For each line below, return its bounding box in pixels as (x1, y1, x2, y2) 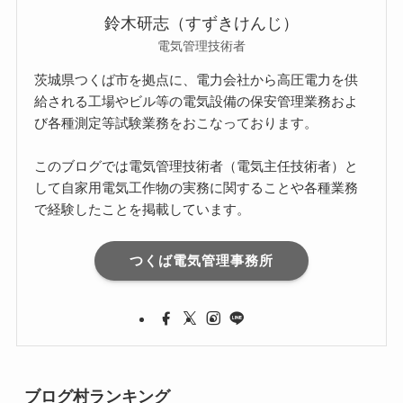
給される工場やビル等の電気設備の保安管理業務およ (34, 93, 359, 109)
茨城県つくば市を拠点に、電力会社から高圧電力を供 (34, 71, 359, 87)
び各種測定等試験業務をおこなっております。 (34, 114, 318, 130)
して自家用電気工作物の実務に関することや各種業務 (34, 179, 359, 195)
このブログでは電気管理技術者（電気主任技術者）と (34, 157, 359, 174)
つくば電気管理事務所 (130, 253, 273, 269)
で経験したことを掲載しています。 (34, 201, 251, 217)
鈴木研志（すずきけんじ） (104, 13, 299, 32)
